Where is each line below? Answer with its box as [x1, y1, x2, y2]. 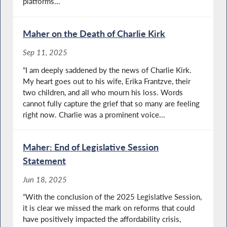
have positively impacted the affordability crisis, [23, 214, 181, 224]
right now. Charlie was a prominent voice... [23, 109, 166, 119]
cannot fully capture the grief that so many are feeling [23, 98, 200, 108]
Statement [23, 155, 66, 166]
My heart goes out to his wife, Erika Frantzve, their [23, 76, 191, 86]
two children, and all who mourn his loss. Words [23, 87, 183, 97]
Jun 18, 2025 [23, 175, 67, 184]
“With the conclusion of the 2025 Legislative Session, [23, 192, 202, 202]
